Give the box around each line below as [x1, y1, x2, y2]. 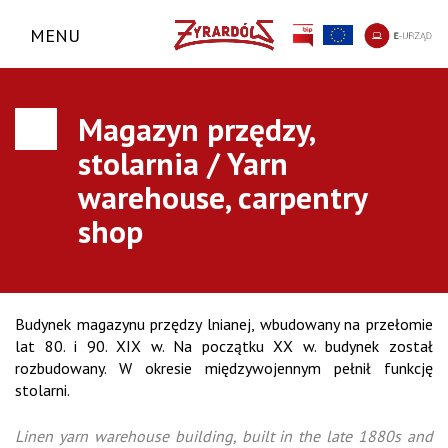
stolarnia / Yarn [77, 142, 288, 184]
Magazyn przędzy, [77, 108, 314, 150]
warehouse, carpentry [77, 176, 367, 218]
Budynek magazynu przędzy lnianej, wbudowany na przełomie [15, 314, 433, 335]
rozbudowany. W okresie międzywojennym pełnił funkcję [15, 358, 433, 379]
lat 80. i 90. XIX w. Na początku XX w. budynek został [15, 336, 433, 357]
